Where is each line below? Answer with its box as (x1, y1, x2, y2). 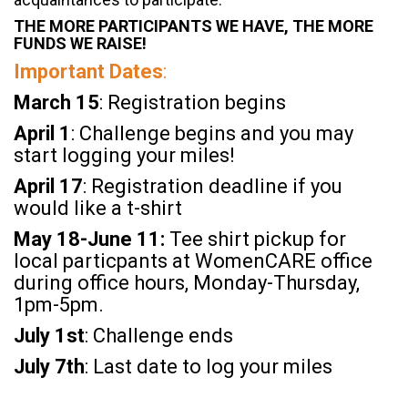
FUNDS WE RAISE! (14, 33, 147, 53)
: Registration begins (99, 90, 286, 114)
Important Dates (14, 59, 163, 83)
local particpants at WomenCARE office (14, 249, 372, 272)
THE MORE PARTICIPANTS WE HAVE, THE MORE (14, 15, 373, 36)
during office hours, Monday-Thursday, (14, 270, 360, 294)
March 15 (14, 90, 99, 114)
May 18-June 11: (14, 227, 169, 250)
